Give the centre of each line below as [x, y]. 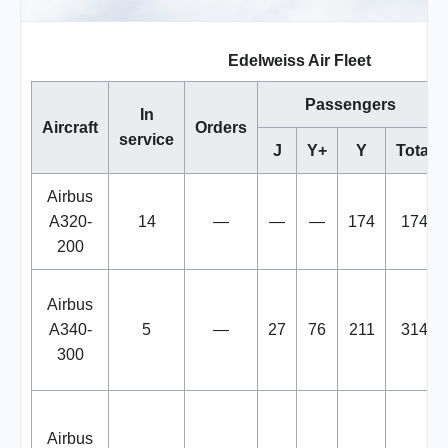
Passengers [350, 105]
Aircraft [70, 128]
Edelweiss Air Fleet [299, 61]
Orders [221, 128]
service [146, 140]
